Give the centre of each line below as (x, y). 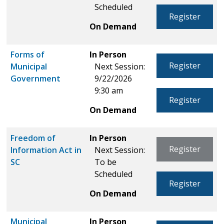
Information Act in (46, 150)
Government (36, 78)
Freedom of (33, 138)
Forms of (28, 54)
